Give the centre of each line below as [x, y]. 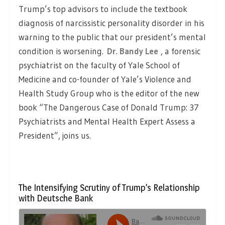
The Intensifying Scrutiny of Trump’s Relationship [109, 187]
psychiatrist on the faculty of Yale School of [99, 65]
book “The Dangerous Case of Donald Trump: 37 [109, 107]
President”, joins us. [55, 135]
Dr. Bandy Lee [133, 51]
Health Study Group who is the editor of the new [109, 93]
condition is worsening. [63, 51]
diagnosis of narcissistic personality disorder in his [111, 23]
